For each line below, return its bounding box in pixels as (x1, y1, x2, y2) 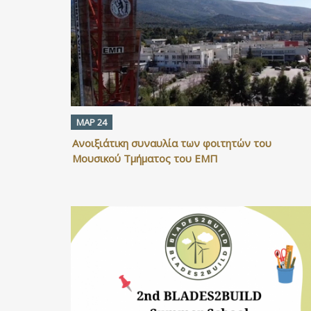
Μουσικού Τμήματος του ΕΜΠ (72, 151, 218, 166)
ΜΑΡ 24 (76, 116, 107, 129)
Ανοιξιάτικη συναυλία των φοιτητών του (72, 136, 271, 151)
